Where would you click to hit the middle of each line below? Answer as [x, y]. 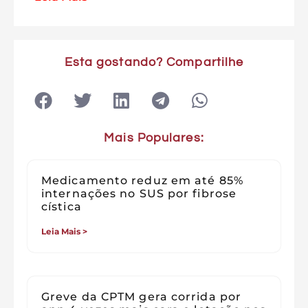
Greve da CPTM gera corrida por [142, 297]
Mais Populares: [154, 138]
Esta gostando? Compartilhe [154, 63]
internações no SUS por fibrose [139, 194]
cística [62, 207]
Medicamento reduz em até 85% [142, 181]
